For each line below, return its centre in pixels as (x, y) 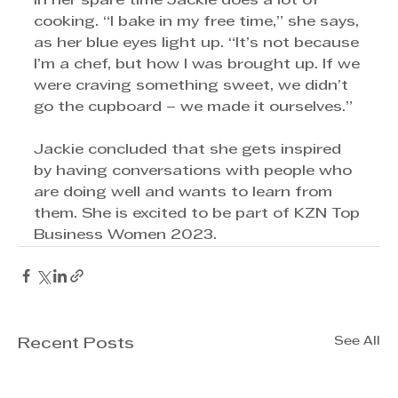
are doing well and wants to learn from (185, 192)
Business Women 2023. (125, 235)
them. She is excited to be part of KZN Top (199, 214)
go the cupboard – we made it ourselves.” (193, 107)
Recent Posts (76, 344)
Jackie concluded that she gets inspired (190, 150)
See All (357, 341)
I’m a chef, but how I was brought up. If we (199, 64)
